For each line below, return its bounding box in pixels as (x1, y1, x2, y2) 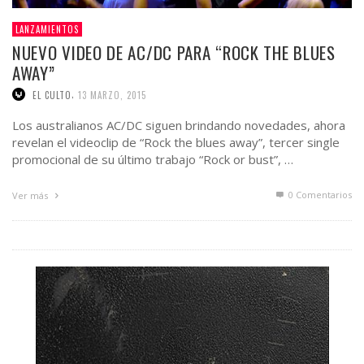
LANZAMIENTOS (15, 22, 79, 36)
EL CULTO (32, 88, 71, 102)
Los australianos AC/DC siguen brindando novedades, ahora (12, 117, 345, 134)
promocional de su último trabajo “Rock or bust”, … (12, 151, 293, 168)
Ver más (12, 189, 50, 202)
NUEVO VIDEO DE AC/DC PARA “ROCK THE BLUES (12, 39, 336, 65)
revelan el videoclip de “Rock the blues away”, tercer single (12, 134, 340, 151)
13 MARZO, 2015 (78, 88, 146, 102)
